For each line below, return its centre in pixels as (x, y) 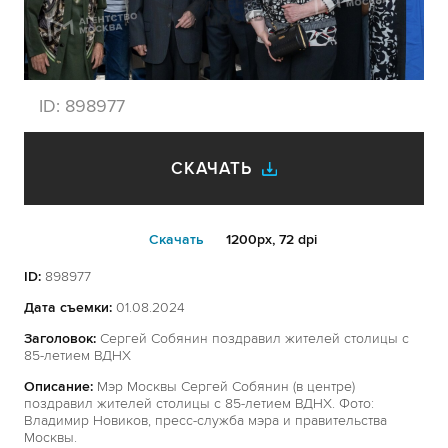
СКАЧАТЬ (211, 168)
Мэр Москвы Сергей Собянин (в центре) (224, 386)
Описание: (58, 386)
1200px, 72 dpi (269, 239)
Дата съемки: (68, 307)
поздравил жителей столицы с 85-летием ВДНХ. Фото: (199, 403)
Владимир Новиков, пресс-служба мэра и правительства (205, 420)
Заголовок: (60, 338)
